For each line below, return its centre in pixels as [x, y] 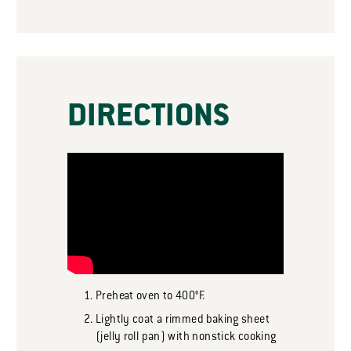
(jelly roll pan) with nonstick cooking [186, 338]
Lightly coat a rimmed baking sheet [183, 321]
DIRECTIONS [148, 118]
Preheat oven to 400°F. [150, 297]
